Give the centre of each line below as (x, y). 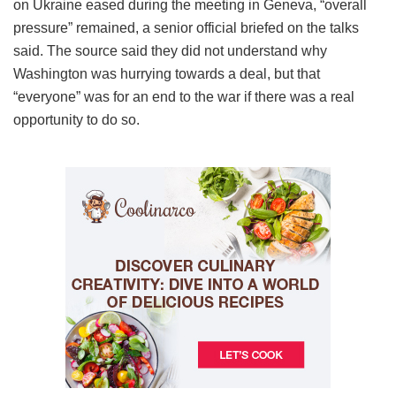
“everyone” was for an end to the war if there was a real (184, 96)
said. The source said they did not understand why (170, 50)
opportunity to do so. (76, 119)
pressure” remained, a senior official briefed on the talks (186, 27)
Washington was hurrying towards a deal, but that (167, 73)
